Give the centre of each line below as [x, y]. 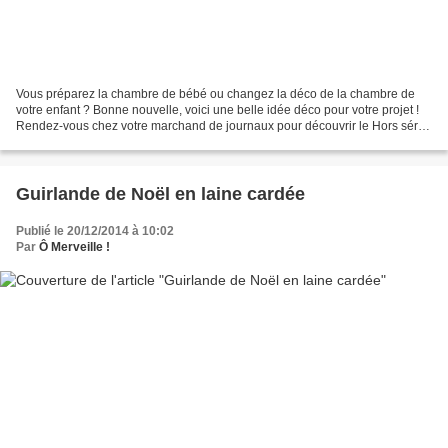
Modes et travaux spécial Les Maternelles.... [134, 141]
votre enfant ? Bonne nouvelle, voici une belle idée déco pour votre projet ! [217, 109]
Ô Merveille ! [74, 246]
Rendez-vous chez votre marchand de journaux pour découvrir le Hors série [222, 125]
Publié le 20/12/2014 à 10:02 [95, 230]
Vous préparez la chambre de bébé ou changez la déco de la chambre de [215, 93]
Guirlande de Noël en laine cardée [160, 193]
